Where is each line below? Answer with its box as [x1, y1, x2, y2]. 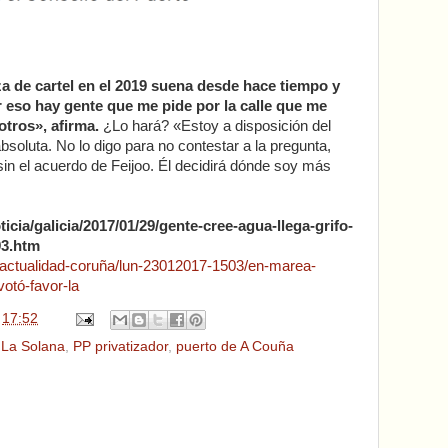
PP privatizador [73, 338, 168, 354]
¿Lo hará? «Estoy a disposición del [99, 118, 331, 135]
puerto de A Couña [176, 338, 294, 354]
